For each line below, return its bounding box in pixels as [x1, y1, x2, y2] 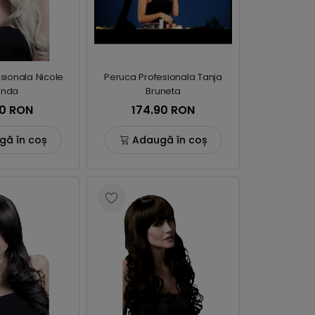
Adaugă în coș [131, 132, 207, 147]
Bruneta [146, 84, 181, 98]
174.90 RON [131, 102, 195, 118]
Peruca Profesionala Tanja [104, 70, 222, 84]
